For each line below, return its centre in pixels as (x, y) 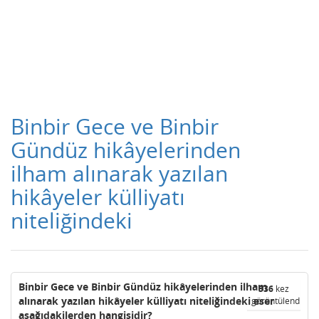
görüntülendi (277, 301)
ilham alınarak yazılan (119, 173)
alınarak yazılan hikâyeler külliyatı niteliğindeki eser (146, 301)
